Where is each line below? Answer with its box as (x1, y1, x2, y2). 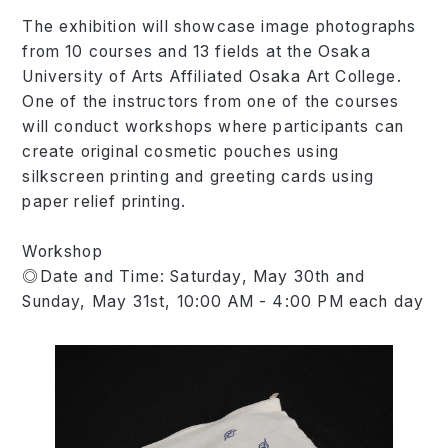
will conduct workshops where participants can (22, 116, 405, 136)
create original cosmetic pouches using (22, 141, 340, 161)
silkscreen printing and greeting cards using (22, 166, 375, 186)
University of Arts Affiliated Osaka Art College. (22, 66, 402, 86)
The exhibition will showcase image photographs (22, 16, 417, 36)
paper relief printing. (22, 191, 187, 211)
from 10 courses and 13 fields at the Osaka (22, 41, 371, 61)
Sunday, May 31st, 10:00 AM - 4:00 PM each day (22, 291, 425, 311)
